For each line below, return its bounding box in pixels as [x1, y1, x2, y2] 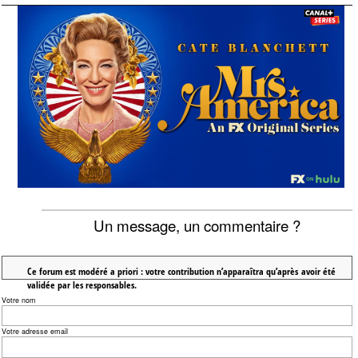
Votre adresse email [2, 326, 69, 337]
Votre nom [2, 295, 37, 306]
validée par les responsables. [26, 278, 137, 292]
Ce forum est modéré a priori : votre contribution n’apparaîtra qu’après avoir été [26, 265, 336, 278]
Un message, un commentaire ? [93, 214, 301, 237]
